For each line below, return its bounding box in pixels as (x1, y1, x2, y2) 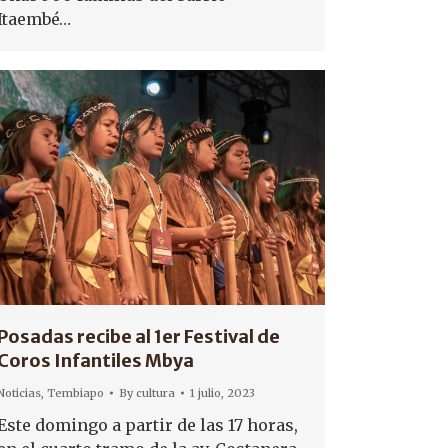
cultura (136, 386, 175, 401)
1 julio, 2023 (190, 386, 255, 401)
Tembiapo (47, 386, 104, 401)
